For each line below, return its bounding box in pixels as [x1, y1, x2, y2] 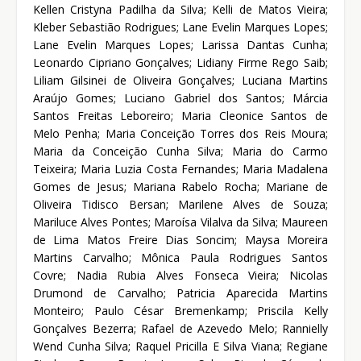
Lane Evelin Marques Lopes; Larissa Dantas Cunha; [33, 37, 328, 53]
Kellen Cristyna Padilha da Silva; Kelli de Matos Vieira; [33, 2, 328, 18]
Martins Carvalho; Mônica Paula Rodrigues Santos [33, 250, 328, 266]
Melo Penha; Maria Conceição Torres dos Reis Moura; [33, 126, 328, 142]
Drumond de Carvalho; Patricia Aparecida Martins [33, 285, 328, 301]
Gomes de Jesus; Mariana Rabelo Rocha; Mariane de [33, 179, 328, 195]
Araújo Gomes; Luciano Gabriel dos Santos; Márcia [33, 90, 328, 106]
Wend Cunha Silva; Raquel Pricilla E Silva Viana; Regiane [33, 338, 328, 355]
